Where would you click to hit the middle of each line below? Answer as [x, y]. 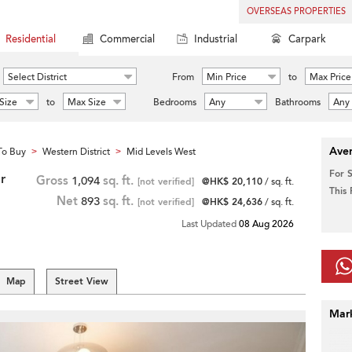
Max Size [87, 102]
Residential [31, 39]
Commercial [127, 39]
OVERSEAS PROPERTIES [296, 11]
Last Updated [210, 224]
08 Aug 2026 [266, 224]
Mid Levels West [161, 152]
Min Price [227, 77]
